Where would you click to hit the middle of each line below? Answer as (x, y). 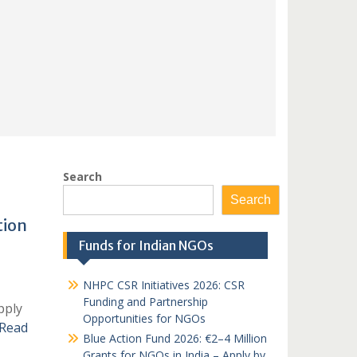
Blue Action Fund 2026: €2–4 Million (175, 338)
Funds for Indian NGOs (146, 245)
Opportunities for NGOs (144, 318)
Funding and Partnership (145, 302)
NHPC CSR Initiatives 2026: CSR (163, 285)
